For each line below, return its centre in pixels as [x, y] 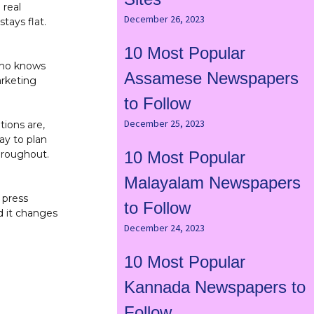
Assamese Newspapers [211, 78]
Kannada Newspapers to [214, 287]
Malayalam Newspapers [212, 183]
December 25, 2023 [164, 124]
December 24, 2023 [164, 228]
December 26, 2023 [164, 19]
